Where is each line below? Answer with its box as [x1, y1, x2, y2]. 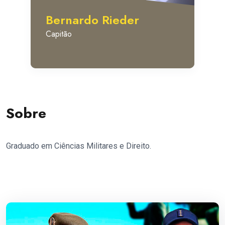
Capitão [46, 28, 72, 40]
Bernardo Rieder [46, 11, 139, 29]
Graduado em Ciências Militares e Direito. [6, 141, 151, 151]
